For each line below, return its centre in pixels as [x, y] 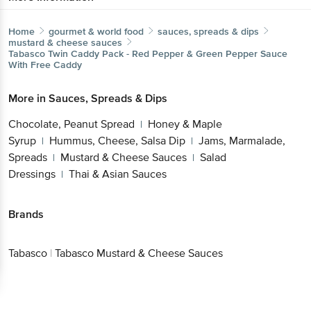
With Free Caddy [45, 65]
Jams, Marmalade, [242, 141]
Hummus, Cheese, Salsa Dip [117, 141]
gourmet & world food [96, 31]
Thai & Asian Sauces [118, 174]
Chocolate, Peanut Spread [72, 124]
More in [28, 98]
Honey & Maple [185, 124]
